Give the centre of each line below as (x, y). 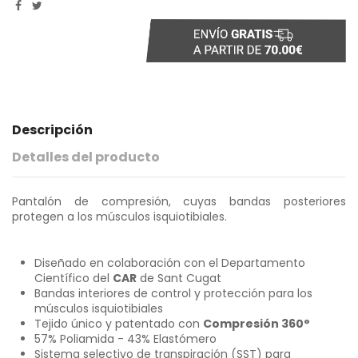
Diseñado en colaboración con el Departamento (170, 263)
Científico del (74, 278)
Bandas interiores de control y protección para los (173, 293)
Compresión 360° (257, 323)
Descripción (52, 129)
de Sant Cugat (179, 278)
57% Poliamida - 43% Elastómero (125, 338)
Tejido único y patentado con (119, 323)
